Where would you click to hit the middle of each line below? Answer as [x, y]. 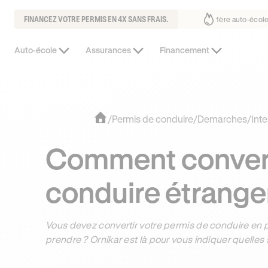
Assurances [108, 50]
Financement [185, 50]
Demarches [222, 118]
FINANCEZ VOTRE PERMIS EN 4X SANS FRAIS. [96, 19]
